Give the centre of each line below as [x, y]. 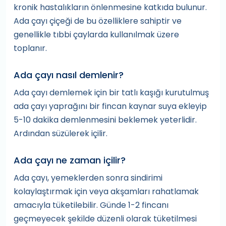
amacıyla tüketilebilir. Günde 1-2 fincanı [91, 205]
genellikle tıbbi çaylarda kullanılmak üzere [96, 35]
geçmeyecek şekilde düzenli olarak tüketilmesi [105, 219]
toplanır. [30, 48]
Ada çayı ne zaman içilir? [70, 160]
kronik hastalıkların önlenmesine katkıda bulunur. [110, 8]
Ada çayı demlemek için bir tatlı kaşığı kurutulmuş [111, 93]
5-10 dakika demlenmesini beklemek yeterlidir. [105, 120]
